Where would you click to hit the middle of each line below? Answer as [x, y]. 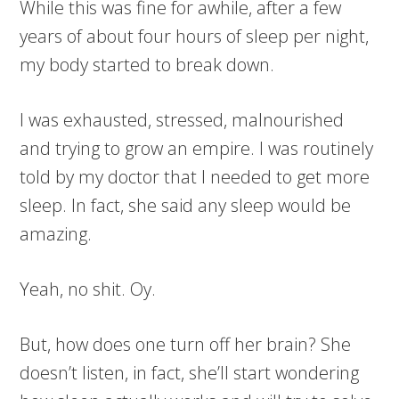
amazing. [56, 234]
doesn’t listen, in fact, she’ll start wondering [190, 373]
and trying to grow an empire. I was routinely [197, 149]
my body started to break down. [147, 65]
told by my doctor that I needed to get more [195, 177]
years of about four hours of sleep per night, [195, 37]
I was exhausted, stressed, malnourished [182, 120]
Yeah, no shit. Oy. [88, 289]
